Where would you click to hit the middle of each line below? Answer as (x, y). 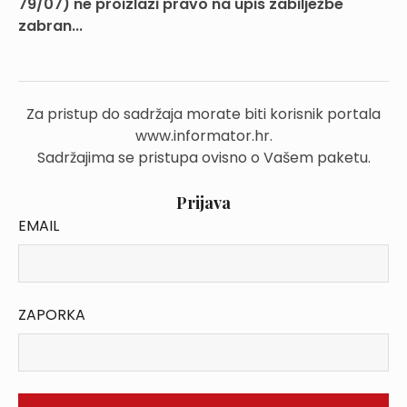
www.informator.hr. (203, 136)
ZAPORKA (52, 315)
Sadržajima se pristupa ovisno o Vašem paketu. (203, 158)
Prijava (203, 203)
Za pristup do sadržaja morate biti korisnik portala (203, 114)
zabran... (50, 26)
